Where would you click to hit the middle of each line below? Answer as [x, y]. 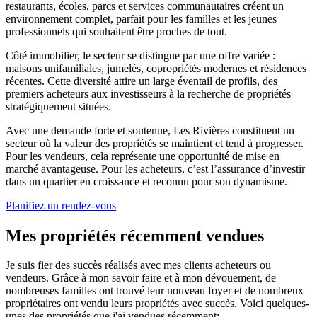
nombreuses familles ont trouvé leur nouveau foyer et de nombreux [155, 291]
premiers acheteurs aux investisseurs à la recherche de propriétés [148, 93]
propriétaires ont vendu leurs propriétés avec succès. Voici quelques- [157, 304]
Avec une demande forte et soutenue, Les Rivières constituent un [150, 130]
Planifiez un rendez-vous [61, 205]
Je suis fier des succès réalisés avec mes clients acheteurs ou [138, 265]
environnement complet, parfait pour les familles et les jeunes [141, 18]
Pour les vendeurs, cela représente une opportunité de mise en [143, 156]
